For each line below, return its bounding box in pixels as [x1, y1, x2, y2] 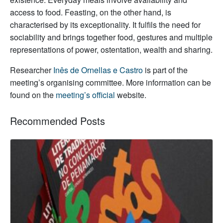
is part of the [143, 64, 188, 76]
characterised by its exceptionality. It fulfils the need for [10, 18, 201, 30]
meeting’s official [56, 89, 115, 101]
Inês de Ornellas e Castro [53, 64, 143, 76]
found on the [10, 89, 56, 101]
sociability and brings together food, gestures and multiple [10, 31, 213, 43]
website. [115, 89, 146, 101]
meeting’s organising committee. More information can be [10, 76, 211, 88]
